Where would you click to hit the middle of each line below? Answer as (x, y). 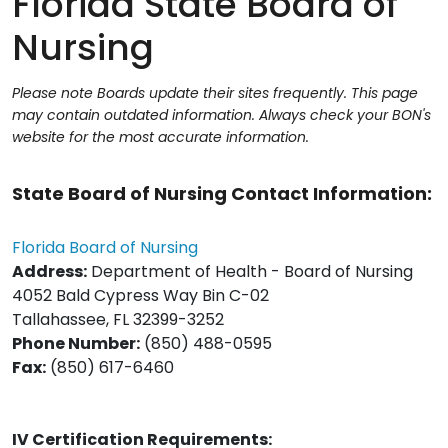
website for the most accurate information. (160, 137)
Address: (49, 272)
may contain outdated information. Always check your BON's (221, 115)
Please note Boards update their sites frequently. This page (215, 93)
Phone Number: (76, 344)
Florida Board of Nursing (105, 248)
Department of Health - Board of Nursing (250, 272)
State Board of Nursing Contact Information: (224, 194)
